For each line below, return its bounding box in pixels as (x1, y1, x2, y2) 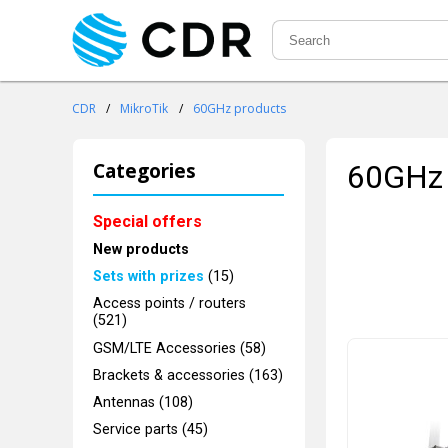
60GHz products (192, 100, 286, 118)
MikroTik (120, 100, 169, 118)
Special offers (93, 211, 203, 231)
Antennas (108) (93, 394, 194, 412)
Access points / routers (93, 295, 247, 313)
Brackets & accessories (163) (93, 366, 284, 384)
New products (93, 240, 190, 258)
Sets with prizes (93, 268, 205, 286)
